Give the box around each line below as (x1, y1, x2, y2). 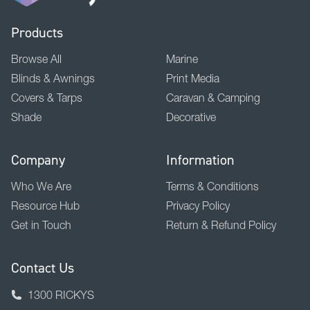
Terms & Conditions (166, 179, 259, 193)
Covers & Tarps (11, 90, 82, 104)
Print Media (166, 71, 219, 85)
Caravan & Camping (166, 90, 260, 104)
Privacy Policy (166, 198, 230, 212)
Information (166, 151, 235, 168)
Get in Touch (11, 217, 71, 232)
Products (11, 24, 63, 41)
